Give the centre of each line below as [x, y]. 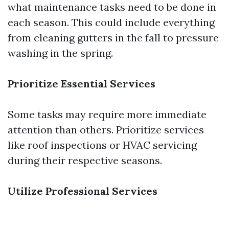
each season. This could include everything [111, 22]
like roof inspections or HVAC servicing [102, 145]
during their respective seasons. [85, 160]
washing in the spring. [60, 53]
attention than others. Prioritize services [106, 130]
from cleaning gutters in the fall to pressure [113, 38]
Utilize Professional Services [83, 191]
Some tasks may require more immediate [107, 114]
